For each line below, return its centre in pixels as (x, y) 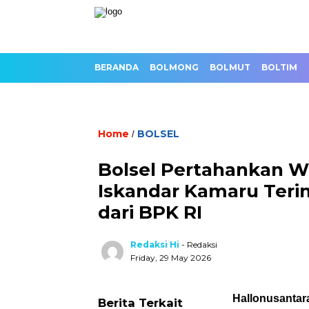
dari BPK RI (150, 212)
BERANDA (117, 67)
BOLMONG (174, 67)
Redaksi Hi (155, 245)
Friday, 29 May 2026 (171, 258)
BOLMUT (230, 67)
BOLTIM (279, 67)
